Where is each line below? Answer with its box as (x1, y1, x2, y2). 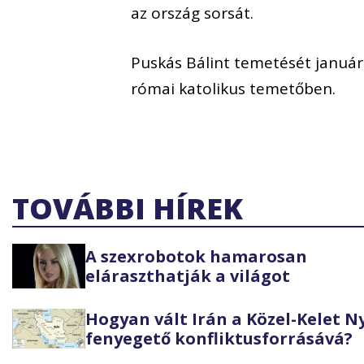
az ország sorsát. (131, 2, 254, 24)
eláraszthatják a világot (85, 264, 290, 287)
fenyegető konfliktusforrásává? (85, 327, 353, 349)
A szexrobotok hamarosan (85, 245, 307, 267)
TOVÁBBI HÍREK (12, 188, 243, 229)
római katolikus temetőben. (131, 77, 336, 99)
